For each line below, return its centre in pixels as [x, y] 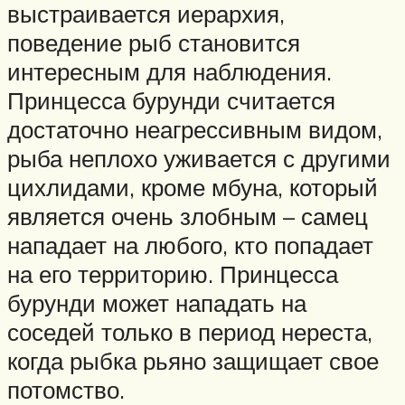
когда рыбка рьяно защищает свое [193, 361]
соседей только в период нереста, [190, 332]
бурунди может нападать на [157, 303]
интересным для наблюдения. [170, 72]
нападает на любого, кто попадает [190, 245]
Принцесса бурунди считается [171, 101]
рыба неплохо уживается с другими [199, 159]
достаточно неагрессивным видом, [195, 130]
